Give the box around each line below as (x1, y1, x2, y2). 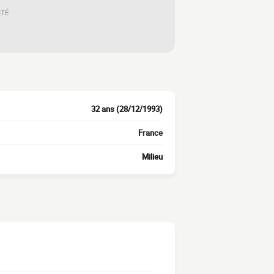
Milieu (142, 151, 163, 162)
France (138, 127, 163, 138)
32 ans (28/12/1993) (91, 103, 163, 114)
